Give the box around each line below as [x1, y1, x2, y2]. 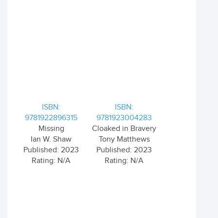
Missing [38, 124, 64, 133]
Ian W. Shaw [31, 135, 72, 144]
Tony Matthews [98, 135, 150, 144]
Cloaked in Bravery [92, 124, 156, 133]
